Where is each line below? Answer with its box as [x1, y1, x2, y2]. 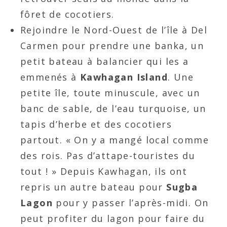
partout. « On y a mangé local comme [20, 133, 209, 146]
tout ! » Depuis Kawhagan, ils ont [20, 165, 187, 177]
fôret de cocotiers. [20, 8, 115, 20]
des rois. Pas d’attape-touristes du [20, 149, 195, 162]
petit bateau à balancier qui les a [20, 55, 189, 67]
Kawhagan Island [80, 70, 168, 83]
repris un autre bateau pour [20, 180, 167, 193]
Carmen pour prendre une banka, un [20, 39, 204, 52]
